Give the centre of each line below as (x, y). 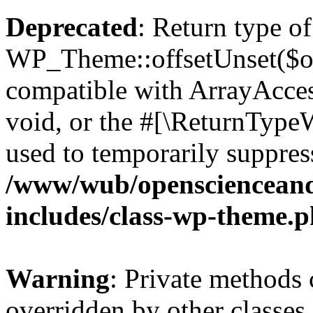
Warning (58, 278)
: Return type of (225, 27)
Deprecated (72, 27)
